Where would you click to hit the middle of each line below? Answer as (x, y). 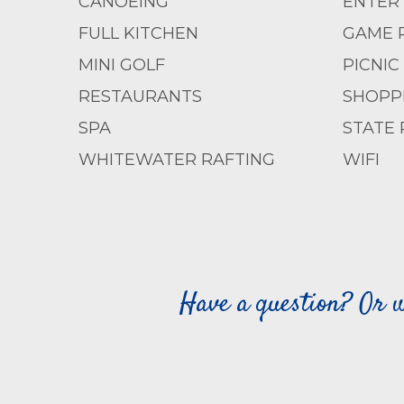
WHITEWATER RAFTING (177, 160)
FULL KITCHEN (138, 33)
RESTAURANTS (140, 96)
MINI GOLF (122, 65)
